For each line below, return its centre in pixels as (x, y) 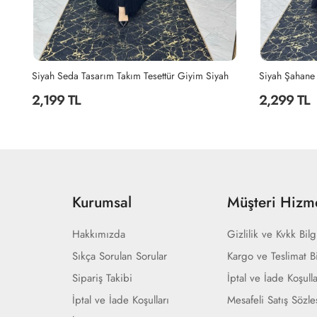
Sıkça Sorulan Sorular (120, 256)
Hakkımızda (99, 234)
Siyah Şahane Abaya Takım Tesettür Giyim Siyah (132, 75)
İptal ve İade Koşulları (121, 300)
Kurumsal (102, 202)
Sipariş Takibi (102, 278)
